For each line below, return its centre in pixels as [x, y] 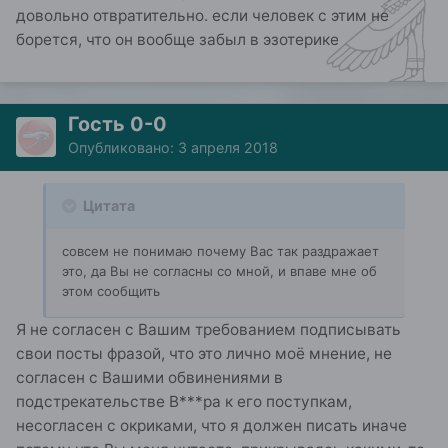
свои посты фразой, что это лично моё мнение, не [204, 354]
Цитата [107, 206]
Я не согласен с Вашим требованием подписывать [208, 330]
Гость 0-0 [117, 124]
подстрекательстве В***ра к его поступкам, [184, 402]
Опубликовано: [123, 148]
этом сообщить [111, 291]
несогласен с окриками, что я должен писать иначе [211, 426]
